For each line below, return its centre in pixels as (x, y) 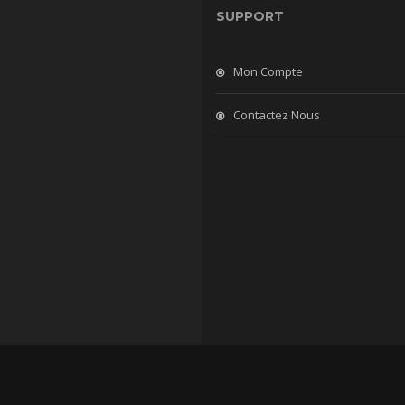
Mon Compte (268, 71)
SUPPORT (250, 16)
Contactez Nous (277, 115)
